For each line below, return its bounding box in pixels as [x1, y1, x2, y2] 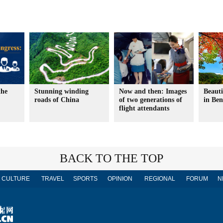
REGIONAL [144, 175, 175, 182]
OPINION [108, 175, 132, 182]
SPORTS [73, 175, 98, 182]
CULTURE [1, 175, 30, 182]
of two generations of [119, 96, 182, 104]
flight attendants [119, 105, 169, 112]
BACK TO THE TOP [60, 152, 163, 165]
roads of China [34, 96, 79, 104]
